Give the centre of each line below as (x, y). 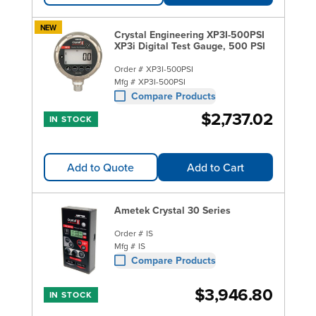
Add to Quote (101, 167)
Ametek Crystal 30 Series (172, 210)
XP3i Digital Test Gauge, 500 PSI (189, 45)
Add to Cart (215, 167)
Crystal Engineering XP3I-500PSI (189, 34)
